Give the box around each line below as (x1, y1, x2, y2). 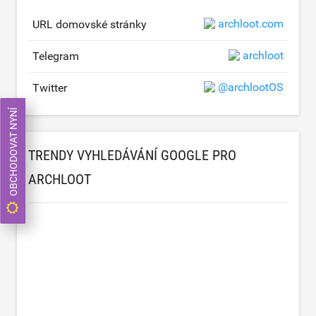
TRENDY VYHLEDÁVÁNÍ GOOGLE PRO (28, 147, 236, 164)
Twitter (32, 81, 67, 95)
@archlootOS (218, 80, 284, 94)
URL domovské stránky (32, 18, 147, 31)
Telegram (32, 49, 79, 63)
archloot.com (218, 16, 284, 30)
